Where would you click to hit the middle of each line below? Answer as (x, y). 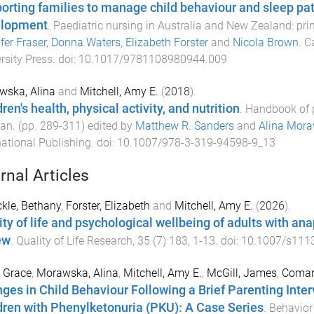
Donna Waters (86, 43)
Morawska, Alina (77, 273)
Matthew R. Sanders (184, 125)
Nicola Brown (265, 43)
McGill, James (241, 273)
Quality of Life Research (74, 240)
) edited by (108, 125)
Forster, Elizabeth (108, 205)
